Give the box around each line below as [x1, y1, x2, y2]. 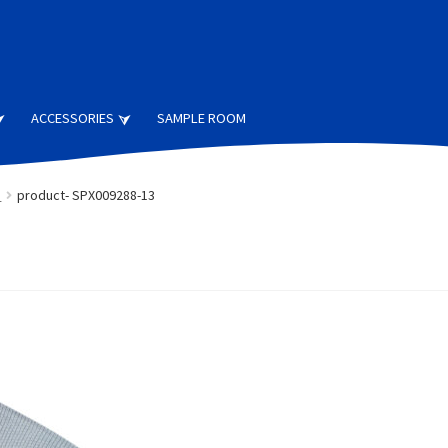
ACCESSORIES [31, 109, 115, 128]
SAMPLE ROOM [156, 109, 246, 128]
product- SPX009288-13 [16, 185, 155, 204]
